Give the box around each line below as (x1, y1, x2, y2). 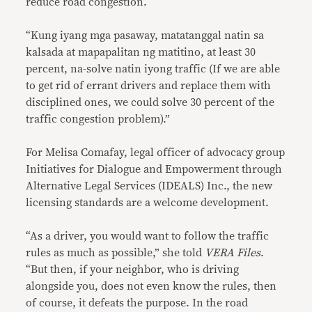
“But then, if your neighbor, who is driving (26, 264, 240, 276)
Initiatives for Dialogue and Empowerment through (26, 164, 283, 175)
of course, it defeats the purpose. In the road (26, 297, 249, 309)
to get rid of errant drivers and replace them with (26, 80, 272, 92)
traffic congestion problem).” (26, 114, 171, 125)
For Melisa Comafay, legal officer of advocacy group (26, 147, 286, 159)
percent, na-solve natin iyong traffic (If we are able (26, 63, 281, 75)
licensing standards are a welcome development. (26, 197, 270, 209)
